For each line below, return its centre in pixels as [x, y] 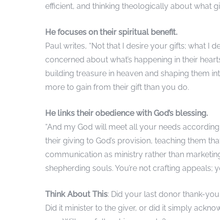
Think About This [76, 194]
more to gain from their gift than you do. [117, 87]
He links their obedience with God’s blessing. [126, 113]
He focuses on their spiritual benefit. [111, 32]
